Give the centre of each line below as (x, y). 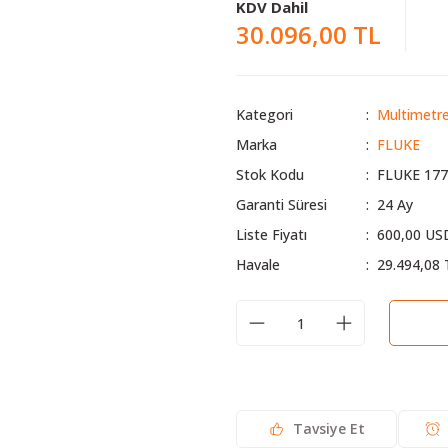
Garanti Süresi (281, 204)
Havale (258, 264)
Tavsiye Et (329, 428)
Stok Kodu (270, 174)
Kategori (264, 114)
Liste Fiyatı (271, 234)
